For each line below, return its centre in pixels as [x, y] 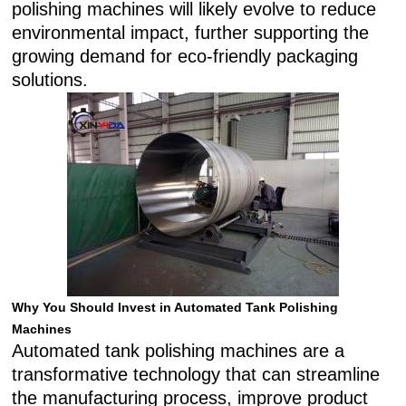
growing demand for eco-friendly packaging [185, 56]
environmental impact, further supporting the [191, 33]
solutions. [50, 80]
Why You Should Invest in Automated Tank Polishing [175, 307]
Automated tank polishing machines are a [179, 351]
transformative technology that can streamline [196, 374]
